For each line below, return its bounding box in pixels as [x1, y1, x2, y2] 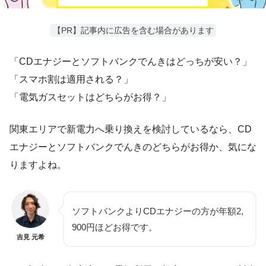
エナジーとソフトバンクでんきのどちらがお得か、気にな [9, 142, 256, 153]
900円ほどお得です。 [72, 222, 157, 233]
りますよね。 [9, 160, 66, 170]
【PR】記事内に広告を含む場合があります [52, 26, 214, 36]
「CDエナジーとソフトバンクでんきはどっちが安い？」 [9, 56, 252, 67]
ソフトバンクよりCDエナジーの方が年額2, [72, 206, 243, 217]
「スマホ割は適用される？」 [9, 74, 133, 85]
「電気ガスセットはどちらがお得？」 [9, 92, 171, 103]
